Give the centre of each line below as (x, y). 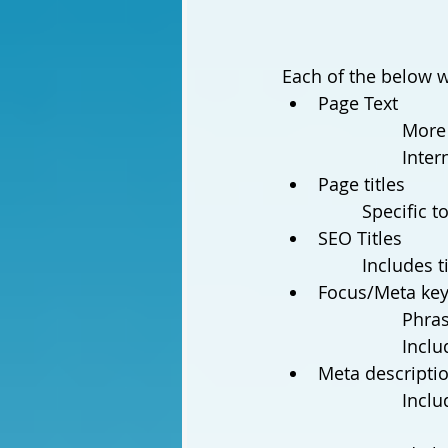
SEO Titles (360, 238)
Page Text (358, 103)
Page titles (364, 184)
